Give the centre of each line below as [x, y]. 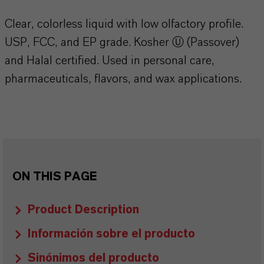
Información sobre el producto [111, 234]
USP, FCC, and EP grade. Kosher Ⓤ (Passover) [122, 42]
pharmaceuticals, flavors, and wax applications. [123, 79]
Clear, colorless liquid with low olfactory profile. [124, 24]
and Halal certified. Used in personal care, [110, 61]
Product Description [83, 210]
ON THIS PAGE [55, 177]
